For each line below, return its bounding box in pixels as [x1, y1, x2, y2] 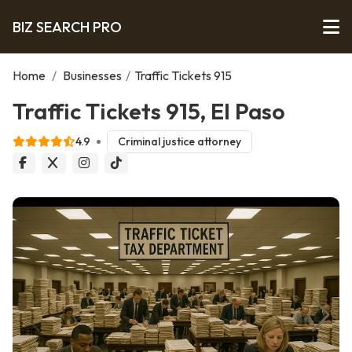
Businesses [63, 68, 122, 83]
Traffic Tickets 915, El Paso [13, 97, 285, 125]
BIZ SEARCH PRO [13, 17, 122, 36]
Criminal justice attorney [117, 134, 241, 149]
